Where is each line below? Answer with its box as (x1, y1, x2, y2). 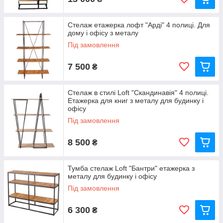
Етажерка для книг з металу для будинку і (68, 97, 204, 105)
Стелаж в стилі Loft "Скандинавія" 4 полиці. (68, 89, 209, 97)
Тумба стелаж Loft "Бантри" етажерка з (68, 164, 195, 172)
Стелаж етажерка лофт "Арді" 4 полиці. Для (68, 21, 210, 29)
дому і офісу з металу (68, 29, 138, 37)
